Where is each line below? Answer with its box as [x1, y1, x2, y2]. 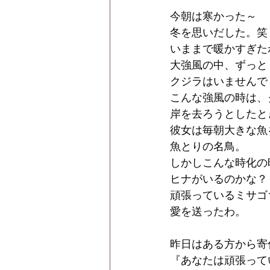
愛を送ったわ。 [170, 206, 246, 218]
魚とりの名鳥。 [170, 140, 246, 153]
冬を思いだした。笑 [170, 27, 268, 39]
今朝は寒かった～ [170, 10, 257, 23]
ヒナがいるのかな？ [170, 173, 268, 186]
